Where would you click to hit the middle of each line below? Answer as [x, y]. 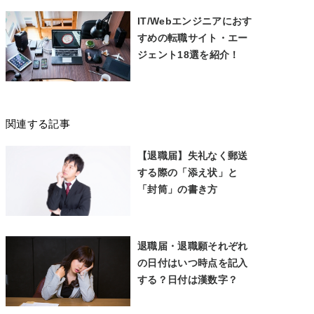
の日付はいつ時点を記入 [193, 263]
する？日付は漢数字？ [188, 280]
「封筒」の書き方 [178, 189]
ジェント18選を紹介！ [189, 55]
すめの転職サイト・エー [193, 38]
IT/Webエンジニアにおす [195, 21]
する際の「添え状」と [188, 172]
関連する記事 [38, 124]
